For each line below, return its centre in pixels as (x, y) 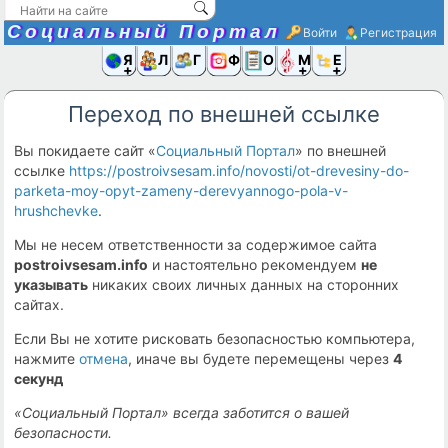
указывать (51, 284)
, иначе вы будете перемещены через (261, 358)
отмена (104, 358)
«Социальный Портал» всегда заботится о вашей (182, 412)
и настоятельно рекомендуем (255, 264)
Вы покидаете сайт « (85, 150)
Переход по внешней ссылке (224, 114)
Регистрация (398, 32)
